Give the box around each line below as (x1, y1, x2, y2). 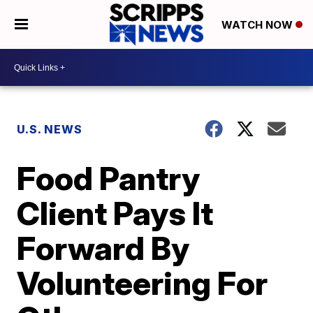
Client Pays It (17, 194, 214, 233)
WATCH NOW (221, 18, 296, 32)
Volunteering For (17, 263, 268, 303)
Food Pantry (17, 159, 201, 198)
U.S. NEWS (17, 122, 83, 136)
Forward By (17, 228, 190, 268)
